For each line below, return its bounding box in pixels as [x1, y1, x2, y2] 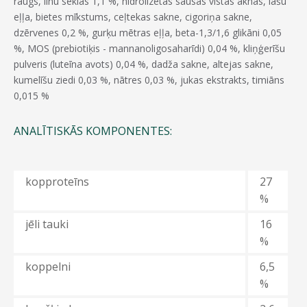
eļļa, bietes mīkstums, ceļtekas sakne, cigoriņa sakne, [14, 10, 252, 23]
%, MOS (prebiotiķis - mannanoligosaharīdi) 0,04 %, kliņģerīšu [14, 41, 285, 55]
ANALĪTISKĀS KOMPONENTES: [14, 123, 172, 138]
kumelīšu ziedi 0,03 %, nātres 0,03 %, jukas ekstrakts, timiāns [14, 73, 284, 86]
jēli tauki [25, 216, 69, 232]
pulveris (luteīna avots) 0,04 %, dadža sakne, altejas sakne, [14, 57, 273, 71]
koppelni [25, 258, 71, 274]
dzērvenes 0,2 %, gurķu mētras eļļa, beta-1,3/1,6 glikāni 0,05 [14, 25, 282, 39]
